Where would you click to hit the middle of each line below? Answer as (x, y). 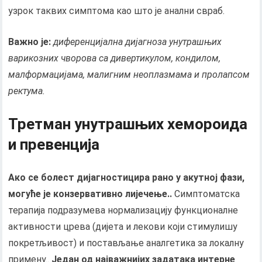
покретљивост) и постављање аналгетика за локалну (126, 243)
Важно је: (30, 42)
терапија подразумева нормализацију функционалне (123, 211)
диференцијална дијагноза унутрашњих (137, 42)
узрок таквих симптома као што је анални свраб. (117, 11)
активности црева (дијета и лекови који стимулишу (123, 227)
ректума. (27, 91)
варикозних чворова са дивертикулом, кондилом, (115, 58)
